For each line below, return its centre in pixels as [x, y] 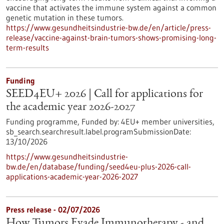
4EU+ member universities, [167, 121]
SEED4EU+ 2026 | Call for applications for [104, 94]
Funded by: [100, 121]
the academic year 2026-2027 [71, 107]
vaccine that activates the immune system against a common [111, 7]
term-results [27, 47]
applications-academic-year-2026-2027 [72, 176]
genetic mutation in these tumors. [65, 17]
